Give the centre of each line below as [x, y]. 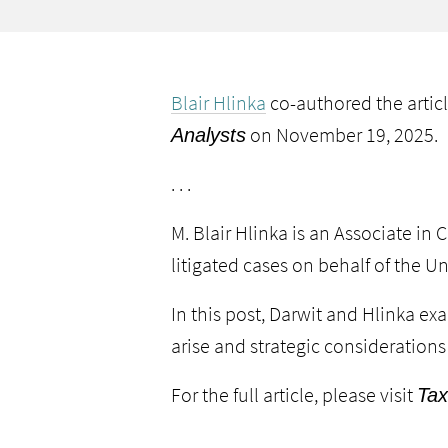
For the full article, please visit [294, 394]
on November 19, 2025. [342, 135]
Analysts [208, 135]
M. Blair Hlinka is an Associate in [301, 232]
